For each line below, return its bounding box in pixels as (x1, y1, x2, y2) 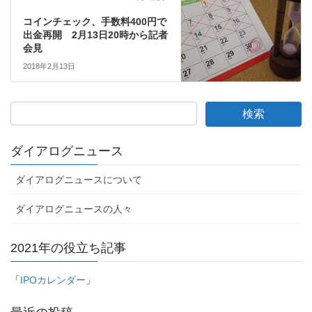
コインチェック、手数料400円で (22, 16, 166, 28)
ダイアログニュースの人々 (15, 203, 132, 215)
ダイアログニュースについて (15, 174, 142, 186)
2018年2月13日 (22, 62, 75, 71)
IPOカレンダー (20, 274, 86, 286)
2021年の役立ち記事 (10, 241, 126, 256)
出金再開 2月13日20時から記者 (22, 29, 168, 41)
